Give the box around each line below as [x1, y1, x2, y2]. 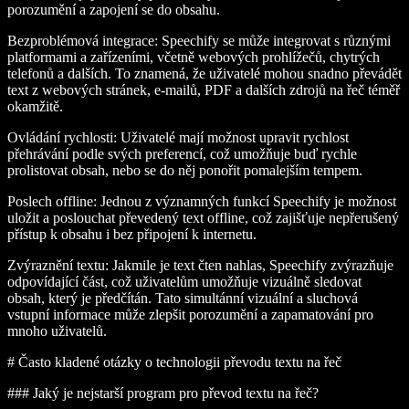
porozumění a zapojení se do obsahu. [7, 2, 220, 18]
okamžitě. [7, 99, 63, 115]
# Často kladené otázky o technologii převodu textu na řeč [7, 354, 341, 371]
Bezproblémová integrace [7, 33, 154, 49]
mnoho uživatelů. [7, 323, 107, 340]
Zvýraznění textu [7, 257, 105, 274]
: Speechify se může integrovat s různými [154, 33, 391, 49]
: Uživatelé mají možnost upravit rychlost [113, 130, 349, 146]
